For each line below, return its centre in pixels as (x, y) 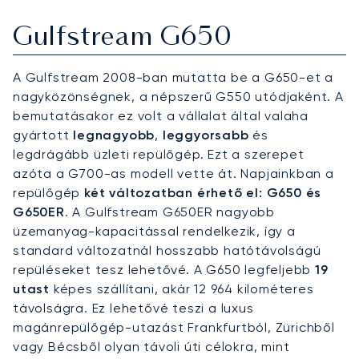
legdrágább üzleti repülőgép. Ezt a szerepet (159, 155)
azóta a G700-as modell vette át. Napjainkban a (173, 174)
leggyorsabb (206, 135)
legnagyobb (114, 135)
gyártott (43, 135)
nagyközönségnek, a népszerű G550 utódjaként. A (178, 97)
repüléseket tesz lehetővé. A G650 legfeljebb (164, 270)
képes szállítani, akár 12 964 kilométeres (182, 289)
